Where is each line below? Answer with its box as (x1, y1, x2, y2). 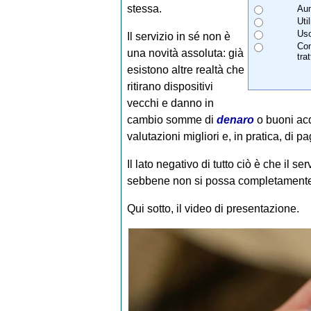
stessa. (126, 3, 162, 15)
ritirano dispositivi (126, 81, 213, 93)
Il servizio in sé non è (126, 31, 230, 43)
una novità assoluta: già (126, 47, 244, 60)
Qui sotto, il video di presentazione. (126, 203, 299, 215)
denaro (216, 114, 254, 126)
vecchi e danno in (126, 97, 214, 110)
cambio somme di (126, 114, 217, 126)
